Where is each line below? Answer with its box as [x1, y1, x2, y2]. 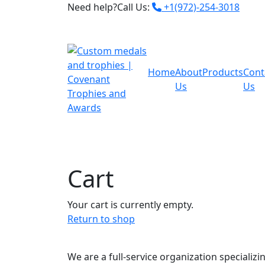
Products [202, 66, 243, 79]
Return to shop [67, 212, 135, 225]
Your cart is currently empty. [67, 198, 193, 211]
